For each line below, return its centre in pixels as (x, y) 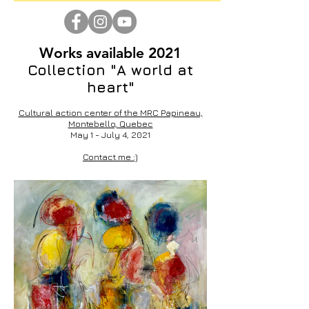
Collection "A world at (110, 70)
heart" (110, 87)
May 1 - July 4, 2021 (110, 134)
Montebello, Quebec (110, 123)
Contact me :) (110, 157)
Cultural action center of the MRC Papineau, (110, 112)
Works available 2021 (110, 53)
